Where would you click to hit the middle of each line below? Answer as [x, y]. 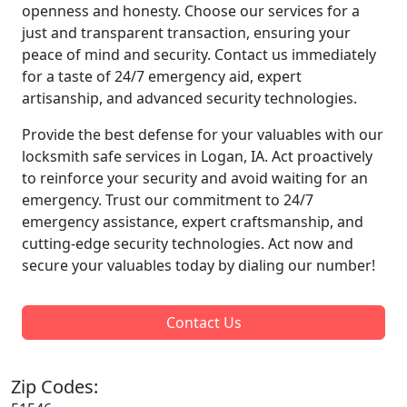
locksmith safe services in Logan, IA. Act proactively [197, 156]
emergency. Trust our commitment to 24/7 [168, 199]
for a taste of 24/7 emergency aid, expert [162, 76]
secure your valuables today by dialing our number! [199, 265]
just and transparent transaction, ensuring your [186, 32]
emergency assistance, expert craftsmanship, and [193, 221]
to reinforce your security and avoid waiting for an [195, 178]
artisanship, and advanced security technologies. [189, 98]
